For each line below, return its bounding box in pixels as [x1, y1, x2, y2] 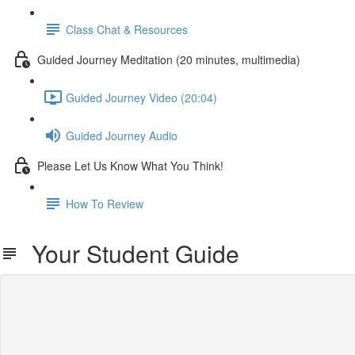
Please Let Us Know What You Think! [37, 157, 223, 174]
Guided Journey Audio [66, 127, 177, 143]
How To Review [66, 195, 143, 212]
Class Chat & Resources [66, 21, 188, 37]
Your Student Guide [19, 236, 239, 270]
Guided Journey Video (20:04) [66, 89, 217, 105]
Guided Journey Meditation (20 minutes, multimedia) [37, 51, 300, 67]
